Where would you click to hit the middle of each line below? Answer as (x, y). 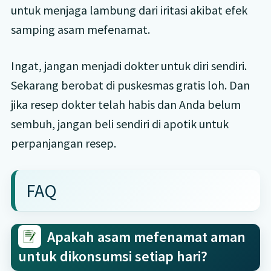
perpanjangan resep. (63, 143)
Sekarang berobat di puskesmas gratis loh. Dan (130, 85)
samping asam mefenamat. (80, 29)
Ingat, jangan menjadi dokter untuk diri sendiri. (129, 65)
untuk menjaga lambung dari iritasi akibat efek (129, 10)
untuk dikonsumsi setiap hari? (113, 256)
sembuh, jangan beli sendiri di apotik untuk (119, 123)
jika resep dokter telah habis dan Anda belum (126, 104)
